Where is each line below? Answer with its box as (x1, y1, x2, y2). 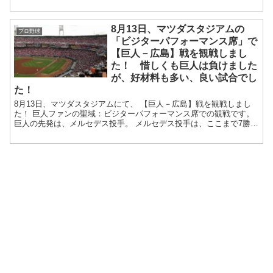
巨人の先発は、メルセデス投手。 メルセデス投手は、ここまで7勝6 (14, 119, 255, 129)
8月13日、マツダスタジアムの (111, 24, 245, 35)
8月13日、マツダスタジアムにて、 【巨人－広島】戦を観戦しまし (14, 99, 252, 109)
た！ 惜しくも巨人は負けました (111, 60, 258, 71)
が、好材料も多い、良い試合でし (111, 73, 258, 83)
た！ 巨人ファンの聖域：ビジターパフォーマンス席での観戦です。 (14, 109, 255, 119)
